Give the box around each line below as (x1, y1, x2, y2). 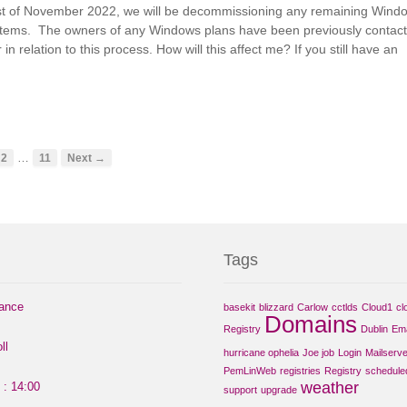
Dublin (360, 323, 388, 334)
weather (300, 378, 359, 397)
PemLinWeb (223, 364, 276, 376)
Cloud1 (361, 301, 392, 313)
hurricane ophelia (223, 346, 299, 358)
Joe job (302, 346, 334, 358)
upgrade (260, 383, 297, 395)
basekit (223, 301, 255, 313)
